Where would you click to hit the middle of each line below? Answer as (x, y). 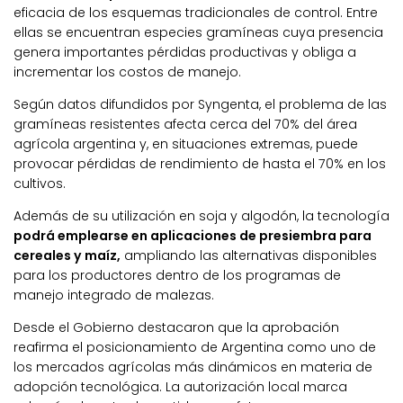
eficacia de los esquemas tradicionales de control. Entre (196, 12)
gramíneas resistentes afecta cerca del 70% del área (185, 124)
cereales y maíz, (67, 255)
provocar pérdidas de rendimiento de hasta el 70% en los (200, 163)
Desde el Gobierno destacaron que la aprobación (176, 327)
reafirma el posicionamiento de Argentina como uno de (195, 347)
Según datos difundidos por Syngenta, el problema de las (200, 104)
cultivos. (40, 183)
